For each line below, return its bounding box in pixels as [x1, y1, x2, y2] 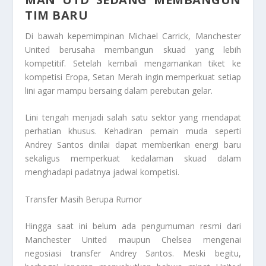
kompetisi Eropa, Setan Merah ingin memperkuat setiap [25, 71, 241, 83]
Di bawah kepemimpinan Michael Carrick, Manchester [25, 30, 241, 42]
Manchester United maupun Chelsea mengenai [25, 234, 241, 246]
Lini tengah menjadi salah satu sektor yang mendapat [25, 112, 241, 123]
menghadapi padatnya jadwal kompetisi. [25, 166, 180, 178]
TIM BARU [25, 7, 88, 24]
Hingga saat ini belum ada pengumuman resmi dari [25, 220, 241, 232]
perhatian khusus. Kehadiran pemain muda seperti [25, 125, 241, 137]
